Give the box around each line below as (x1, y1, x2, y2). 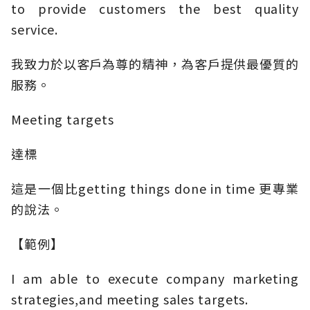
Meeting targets (11, 110, 114, 129)
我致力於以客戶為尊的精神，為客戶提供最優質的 (11, 55, 299, 73)
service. (11, 20, 59, 39)
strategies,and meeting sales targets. (11, 290, 249, 309)
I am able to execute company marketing (11, 269, 299, 288)
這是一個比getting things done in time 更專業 (11, 179, 299, 198)
